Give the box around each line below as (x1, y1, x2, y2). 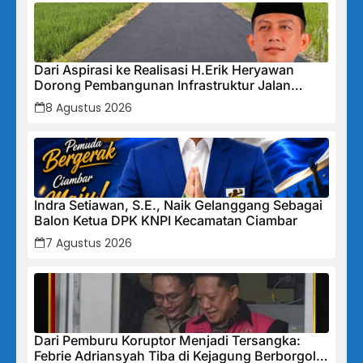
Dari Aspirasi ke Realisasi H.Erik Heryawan (34, 61, 294, 78)
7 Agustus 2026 (45, 234, 132, 251)
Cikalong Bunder (34, 92, 138, 109)
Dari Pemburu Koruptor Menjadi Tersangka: (34, 331, 301, 348)
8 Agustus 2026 (45, 99, 132, 116)
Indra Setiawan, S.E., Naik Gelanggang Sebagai (34, 196, 322, 213)
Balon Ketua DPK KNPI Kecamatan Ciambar (34, 211, 297, 228)
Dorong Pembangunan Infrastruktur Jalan (34, 76, 291, 93)
